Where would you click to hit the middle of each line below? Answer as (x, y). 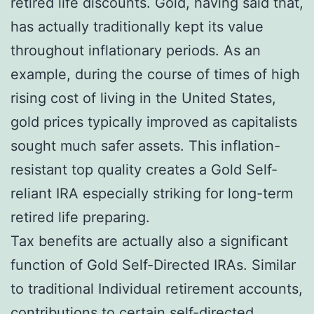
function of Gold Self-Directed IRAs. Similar (153, 265)
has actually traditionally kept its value (137, 26)
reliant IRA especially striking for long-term (152, 193)
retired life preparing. (80, 217)
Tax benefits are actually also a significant (149, 241)
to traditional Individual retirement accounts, (157, 288)
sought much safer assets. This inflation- (145, 145)
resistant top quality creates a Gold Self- (144, 169)
